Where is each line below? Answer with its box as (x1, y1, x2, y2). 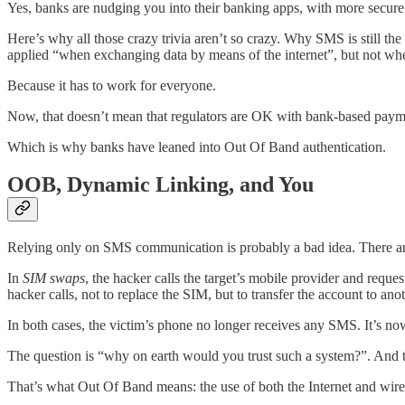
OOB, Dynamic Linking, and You (7, 173, 314, 197)
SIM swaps (23, 270, 85, 287)
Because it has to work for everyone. (7, 77, 216, 93)
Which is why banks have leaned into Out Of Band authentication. (7, 138, 386, 155)
